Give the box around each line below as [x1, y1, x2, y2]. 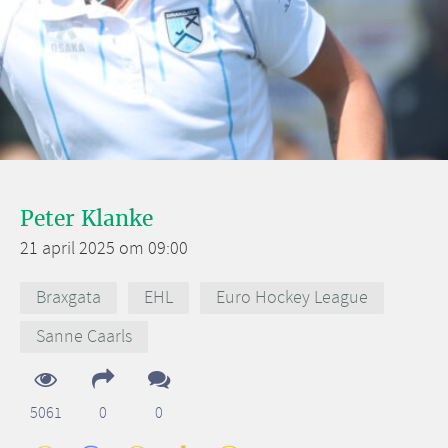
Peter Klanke [20, 205, 153, 232]
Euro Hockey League [216, 285, 369, 310]
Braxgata [36, 285, 101, 310]
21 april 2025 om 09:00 [20, 237, 188, 262]
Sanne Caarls [36, 325, 132, 350]
